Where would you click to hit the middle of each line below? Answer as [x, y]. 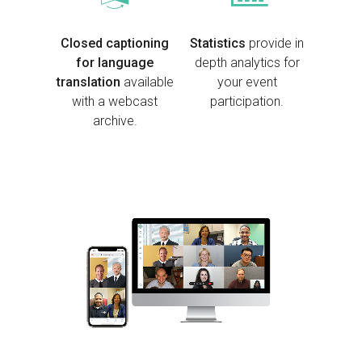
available [147, 82]
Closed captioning [115, 44]
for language [115, 63]
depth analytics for [247, 63]
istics [232, 44]
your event [247, 82]
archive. [115, 121]
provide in [277, 44]
